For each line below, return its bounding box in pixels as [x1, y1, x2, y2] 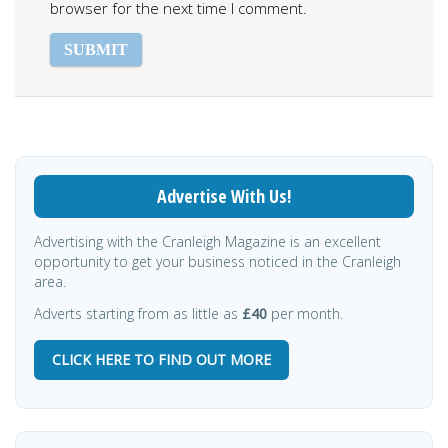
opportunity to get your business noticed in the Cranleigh [34, 251, 401, 271]
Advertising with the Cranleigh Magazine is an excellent [34, 231, 381, 251]
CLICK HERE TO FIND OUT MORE [52, 349, 271, 369]
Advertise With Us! [157, 183, 291, 208]
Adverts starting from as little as [34, 303, 242, 323]
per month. [271, 303, 343, 323]
